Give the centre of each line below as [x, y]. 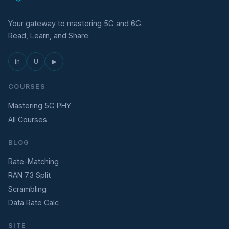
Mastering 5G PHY [40, 106]
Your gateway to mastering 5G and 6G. [75, 24]
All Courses [28, 120]
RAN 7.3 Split [29, 175]
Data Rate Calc [33, 203]
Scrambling [27, 189]
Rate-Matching [33, 162]
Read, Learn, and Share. [49, 36]
